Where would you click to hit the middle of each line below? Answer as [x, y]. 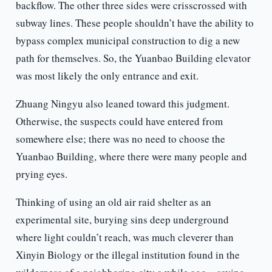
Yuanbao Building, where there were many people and [131, 157]
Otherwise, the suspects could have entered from [119, 121]
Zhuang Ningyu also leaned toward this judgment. [122, 104]
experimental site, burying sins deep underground [122, 220]
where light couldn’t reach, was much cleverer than [124, 237]
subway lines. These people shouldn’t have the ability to [134, 23]
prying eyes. [41, 174]
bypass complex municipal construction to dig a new [127, 41]
